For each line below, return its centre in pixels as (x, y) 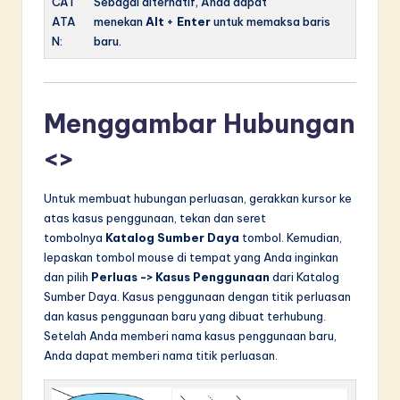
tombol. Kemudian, (291, 237)
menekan (120, 22)
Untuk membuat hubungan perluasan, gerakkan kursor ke (198, 198)
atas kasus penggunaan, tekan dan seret (155, 217)
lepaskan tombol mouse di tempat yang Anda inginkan (191, 257)
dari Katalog (304, 276)
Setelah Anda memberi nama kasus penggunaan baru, (190, 335)
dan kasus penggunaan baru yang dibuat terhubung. (185, 316)
